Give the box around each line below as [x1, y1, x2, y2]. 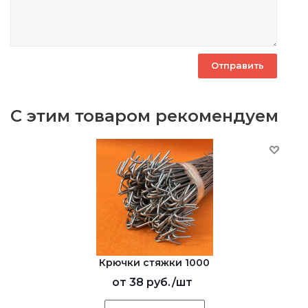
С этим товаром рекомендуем [10, 105, 278, 126]
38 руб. [129, 275, 172, 289]
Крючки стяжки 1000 [99, 256, 210, 269]
